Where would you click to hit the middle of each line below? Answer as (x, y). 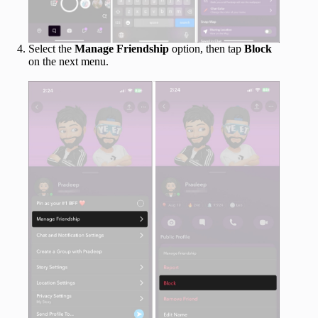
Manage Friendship (122, 48)
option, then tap (207, 48)
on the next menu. (68, 61)
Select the (51, 48)
